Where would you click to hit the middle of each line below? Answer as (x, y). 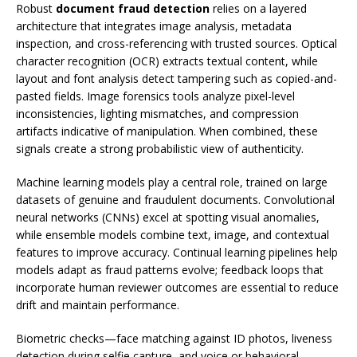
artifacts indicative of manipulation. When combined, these (167, 131)
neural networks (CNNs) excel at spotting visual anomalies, (168, 217)
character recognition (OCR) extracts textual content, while (167, 61)
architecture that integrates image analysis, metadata (154, 26)
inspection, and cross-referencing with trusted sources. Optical (177, 43)
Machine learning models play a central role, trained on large (172, 182)
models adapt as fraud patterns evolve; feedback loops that (170, 270)
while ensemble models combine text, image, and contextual (173, 235)
